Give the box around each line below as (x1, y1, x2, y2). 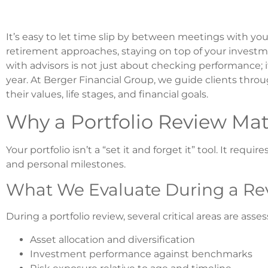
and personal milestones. (6, 158, 126, 170)
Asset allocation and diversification (30, 233, 195, 245)
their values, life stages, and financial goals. (6, 89, 208, 100)
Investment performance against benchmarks (30, 248, 252, 260)
